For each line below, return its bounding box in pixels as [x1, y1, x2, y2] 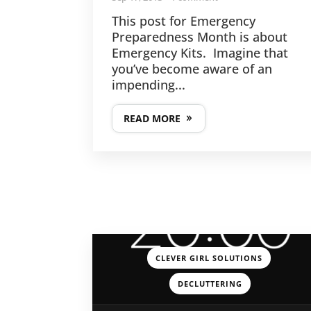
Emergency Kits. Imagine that [112, 44, 289, 62]
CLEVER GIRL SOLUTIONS [155, 253, 262, 264]
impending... [112, 76, 186, 94]
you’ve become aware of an [112, 60, 273, 78]
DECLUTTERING [178, 278, 243, 289]
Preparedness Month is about [112, 28, 288, 46]
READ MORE [124, 112, 181, 126]
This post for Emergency [112, 12, 256, 30]
